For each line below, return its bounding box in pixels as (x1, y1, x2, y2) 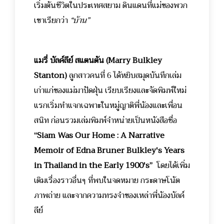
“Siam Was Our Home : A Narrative (34, 128, 164, 143)
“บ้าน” (70, 13, 89, 28)
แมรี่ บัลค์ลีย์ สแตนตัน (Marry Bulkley (34, 53, 162, 68)
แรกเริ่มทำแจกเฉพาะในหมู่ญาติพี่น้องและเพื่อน (34, 98, 182, 113)
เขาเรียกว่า (34, 13, 70, 28)
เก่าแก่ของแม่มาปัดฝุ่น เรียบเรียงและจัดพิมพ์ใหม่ (34, 83, 186, 98)
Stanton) (34, 68, 69, 83)
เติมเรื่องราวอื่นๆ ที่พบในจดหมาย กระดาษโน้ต (34, 173, 180, 188)
